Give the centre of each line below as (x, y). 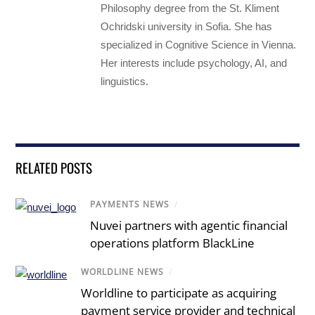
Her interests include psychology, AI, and (194, 63)
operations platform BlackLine (173, 243)
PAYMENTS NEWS (130, 204)
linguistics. (125, 81)
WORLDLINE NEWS (123, 272)
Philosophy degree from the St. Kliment (190, 8)
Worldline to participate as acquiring (179, 293)
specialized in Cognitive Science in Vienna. (199, 44)
